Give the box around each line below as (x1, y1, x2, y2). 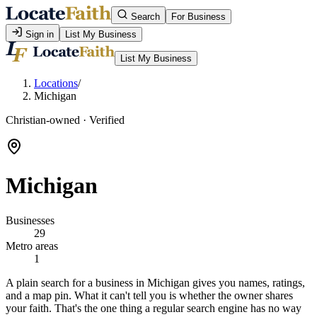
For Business (171, 11, 226, 22)
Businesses (6, 214, 54, 226)
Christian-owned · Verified (6, 114, 125, 126)
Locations (34, 77, 78, 89)
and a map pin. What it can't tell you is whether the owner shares (6, 289, 293, 301)
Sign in (23, 29, 54, 40)
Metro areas (6, 239, 58, 252)
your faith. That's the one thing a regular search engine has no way (6, 301, 301, 314)
